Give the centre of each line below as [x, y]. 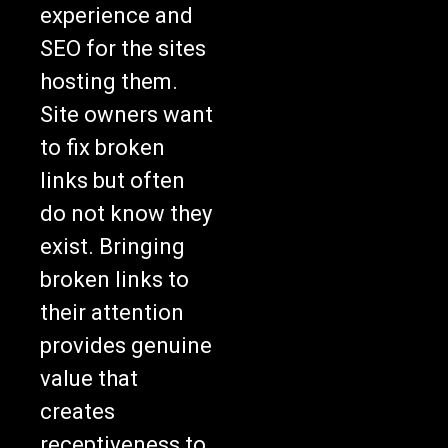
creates [77, 411]
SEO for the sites [123, 48]
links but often [112, 180]
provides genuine [126, 345]
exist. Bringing [112, 246]
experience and [116, 15]
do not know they [126, 213]
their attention [112, 312]
